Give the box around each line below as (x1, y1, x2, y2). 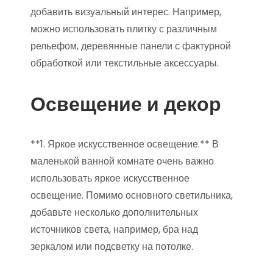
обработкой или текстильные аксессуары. (30, 56, 219, 70)
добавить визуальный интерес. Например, (30, 5, 221, 19)
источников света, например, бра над (30, 222, 198, 236)
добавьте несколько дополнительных (30, 205, 198, 219)
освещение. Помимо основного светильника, (30, 188, 233, 202)
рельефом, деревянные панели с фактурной (30, 39, 231, 53)
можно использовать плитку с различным (30, 22, 217, 36)
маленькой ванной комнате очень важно (30, 154, 214, 168)
